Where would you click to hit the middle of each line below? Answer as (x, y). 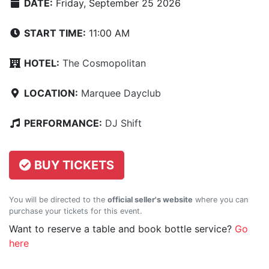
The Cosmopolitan (104, 63)
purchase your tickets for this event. (76, 211)
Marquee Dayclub (121, 93)
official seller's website (150, 200)
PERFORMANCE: (63, 123)
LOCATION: (51, 93)
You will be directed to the (58, 200)
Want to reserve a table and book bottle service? (122, 229)
